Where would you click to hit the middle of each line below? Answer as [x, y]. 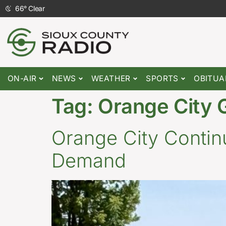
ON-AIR [22, 79]
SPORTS [162, 79]
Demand [89, 161]
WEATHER [111, 79]
